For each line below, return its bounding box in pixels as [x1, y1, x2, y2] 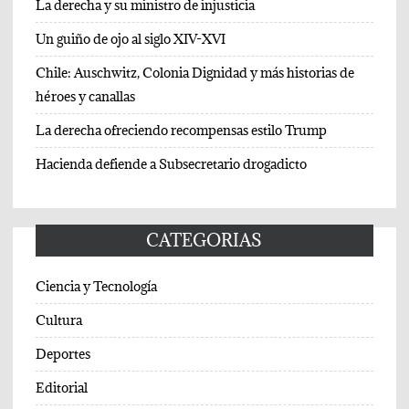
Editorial [36, 378, 89, 396]
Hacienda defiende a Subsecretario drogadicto [36, 154, 310, 173]
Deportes [36, 344, 91, 362]
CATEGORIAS [146, 228, 263, 251]
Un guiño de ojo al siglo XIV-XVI [36, 29, 226, 47]
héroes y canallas [36, 87, 136, 105]
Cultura [36, 310, 83, 329]
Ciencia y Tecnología [36, 277, 158, 295]
